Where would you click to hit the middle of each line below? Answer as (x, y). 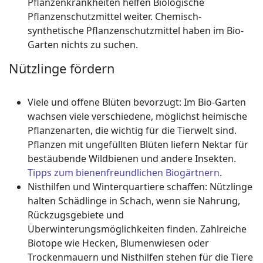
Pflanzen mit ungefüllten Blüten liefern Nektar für (138, 144)
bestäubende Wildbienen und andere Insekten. (132, 159)
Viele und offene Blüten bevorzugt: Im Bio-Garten (137, 102)
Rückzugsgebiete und (76, 215)
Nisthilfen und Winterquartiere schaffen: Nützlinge (140, 187)
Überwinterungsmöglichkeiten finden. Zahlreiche (137, 229)
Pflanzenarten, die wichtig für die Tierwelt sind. (132, 130)
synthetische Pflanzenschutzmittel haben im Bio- (136, 31)
